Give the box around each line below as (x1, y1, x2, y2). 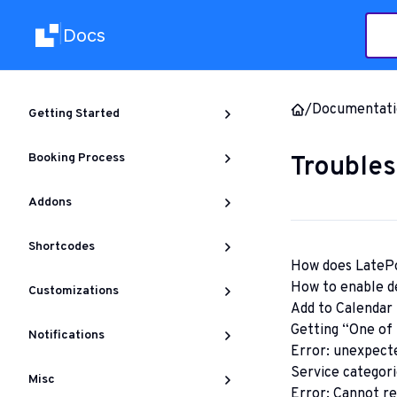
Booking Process (28, 151, 125, 166)
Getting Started (28, 106, 120, 121)
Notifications (28, 328, 105, 343)
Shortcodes (28, 239, 95, 254)
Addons (28, 195, 72, 210)
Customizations (28, 284, 119, 299)
